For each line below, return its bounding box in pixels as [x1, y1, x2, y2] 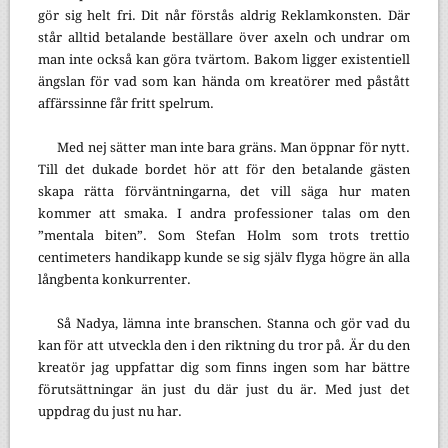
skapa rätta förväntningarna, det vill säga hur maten [37, 183, 411, 199]
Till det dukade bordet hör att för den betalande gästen [37, 161, 411, 177]
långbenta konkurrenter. [37, 271, 191, 287]
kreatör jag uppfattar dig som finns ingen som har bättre [37, 359, 411, 375]
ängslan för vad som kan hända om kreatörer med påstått [37, 73, 411, 89]
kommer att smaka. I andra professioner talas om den [37, 205, 411, 221]
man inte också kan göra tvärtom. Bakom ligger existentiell [37, 51, 411, 67]
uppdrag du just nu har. [37, 403, 182, 419]
